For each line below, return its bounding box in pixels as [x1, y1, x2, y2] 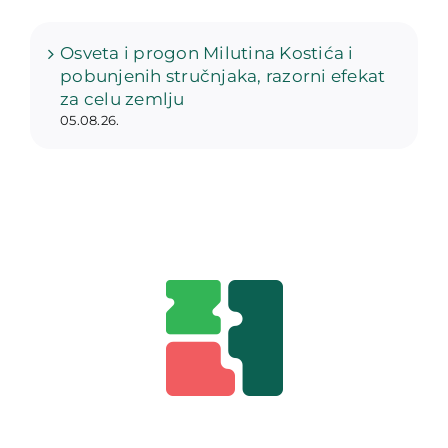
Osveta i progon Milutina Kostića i [60, 43, 354, 64]
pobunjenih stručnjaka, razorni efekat [60, 66, 386, 87]
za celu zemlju [60, 89, 185, 110]
